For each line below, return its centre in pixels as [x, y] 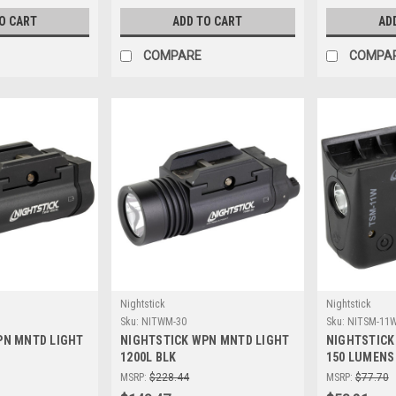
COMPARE [173, 55]
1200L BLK [148, 357]
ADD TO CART [208, 21]
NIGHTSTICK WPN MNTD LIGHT [205, 340]
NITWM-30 [164, 321]
